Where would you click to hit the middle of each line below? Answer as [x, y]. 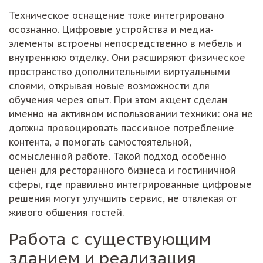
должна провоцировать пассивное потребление [122, 128]
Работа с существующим [110, 238]
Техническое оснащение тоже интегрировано [117, 15]
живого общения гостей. [66, 212]
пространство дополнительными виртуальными [119, 71]
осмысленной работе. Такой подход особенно [118, 156]
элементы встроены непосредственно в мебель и [125, 43]
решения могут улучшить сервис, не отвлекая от [123, 198]
